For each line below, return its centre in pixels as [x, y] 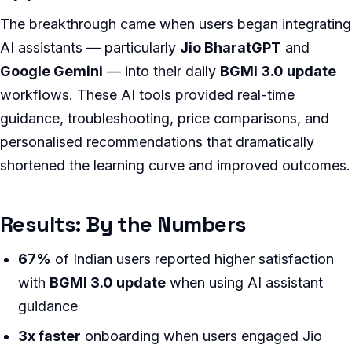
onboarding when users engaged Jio [202, 335]
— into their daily [161, 71]
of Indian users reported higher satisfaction [193, 259]
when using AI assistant [245, 283]
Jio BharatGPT [231, 48]
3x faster [50, 335]
